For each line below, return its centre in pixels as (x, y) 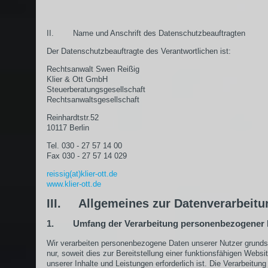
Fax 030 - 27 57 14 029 (87, 156)
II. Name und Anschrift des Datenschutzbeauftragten (146, 33)
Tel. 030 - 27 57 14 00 (84, 145)
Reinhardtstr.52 (73, 117)
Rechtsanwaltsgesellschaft (93, 99)
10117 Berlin (68, 127)
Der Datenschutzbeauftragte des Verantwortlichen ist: (139, 51)
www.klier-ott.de (74, 184)
